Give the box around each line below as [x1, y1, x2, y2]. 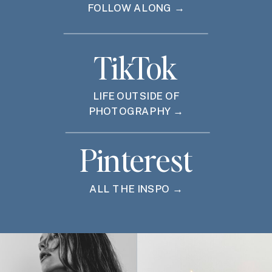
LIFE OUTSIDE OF [92, 90, 180, 102]
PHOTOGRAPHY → [88, 105, 184, 118]
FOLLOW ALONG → [87, 1, 185, 14]
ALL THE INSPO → [89, 182, 183, 195]
